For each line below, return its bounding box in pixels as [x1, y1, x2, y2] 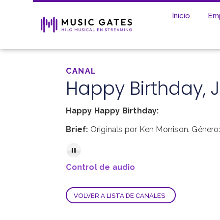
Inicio [172, 11, 191, 20]
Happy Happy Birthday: [66, 106, 159, 115]
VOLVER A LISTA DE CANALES [74, 192, 165, 199]
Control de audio [66, 163, 136, 172]
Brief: [66, 125, 88, 135]
